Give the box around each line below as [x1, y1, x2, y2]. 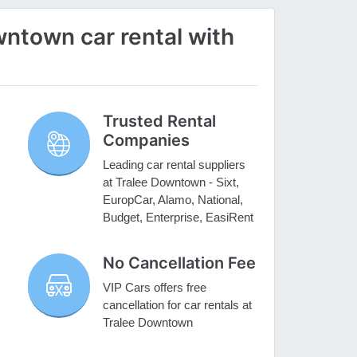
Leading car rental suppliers [103, 158, 246, 172]
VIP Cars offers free [103, 280, 207, 295]
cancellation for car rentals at [103, 298, 253, 312]
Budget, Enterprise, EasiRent [103, 210, 254, 225]
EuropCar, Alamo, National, [103, 193, 244, 207]
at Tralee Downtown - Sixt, [103, 175, 240, 190]
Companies [103, 131, 190, 151]
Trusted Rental [103, 112, 217, 131]
